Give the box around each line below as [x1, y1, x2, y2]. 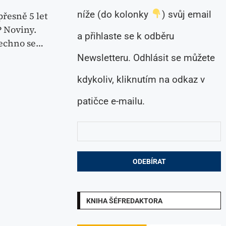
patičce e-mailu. [77, 95, 145, 107]
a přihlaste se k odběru [77, 30, 175, 42]
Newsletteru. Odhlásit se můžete [77, 51, 215, 64]
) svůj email [161, 8, 211, 20]
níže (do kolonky [77, 8, 151, 20]
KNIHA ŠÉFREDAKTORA [86, 196, 163, 205]
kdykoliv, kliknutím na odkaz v [77, 73, 205, 85]
